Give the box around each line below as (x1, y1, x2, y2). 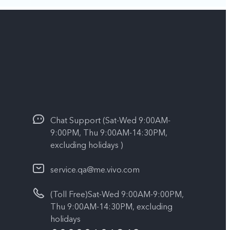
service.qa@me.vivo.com (50, 164, 140, 176)
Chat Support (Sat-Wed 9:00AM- (50, 115, 170, 127)
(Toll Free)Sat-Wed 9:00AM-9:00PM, (50, 189, 184, 201)
